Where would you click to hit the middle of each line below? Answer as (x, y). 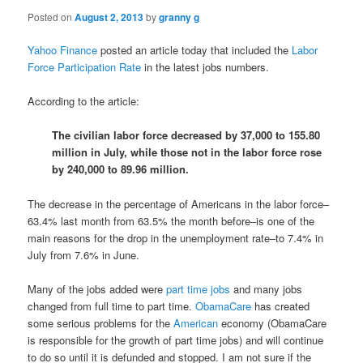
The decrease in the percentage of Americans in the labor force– (179, 203)
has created (281, 305)
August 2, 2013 (109, 17)
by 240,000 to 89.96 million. (121, 169)
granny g (179, 17)
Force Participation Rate (85, 67)
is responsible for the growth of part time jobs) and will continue (176, 340)
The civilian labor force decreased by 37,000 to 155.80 (186, 135)
